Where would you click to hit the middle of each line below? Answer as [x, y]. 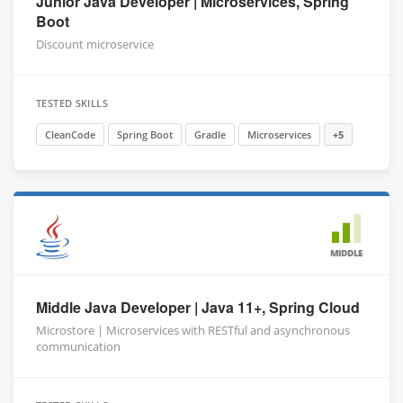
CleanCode [70, 134]
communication [78, 346]
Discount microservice [95, 44]
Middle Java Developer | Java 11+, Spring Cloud [198, 307]
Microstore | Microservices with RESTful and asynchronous [193, 330]
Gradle [210, 134]
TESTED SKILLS [72, 103]
